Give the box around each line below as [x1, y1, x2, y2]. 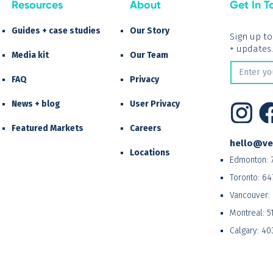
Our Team [130, 49, 168, 60]
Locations [130, 147, 170, 158]
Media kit [12, 49, 49, 60]
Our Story [130, 25, 169, 36]
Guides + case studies [12, 25, 101, 36]
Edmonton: [230, 155, 271, 166]
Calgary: [230, 225, 261, 236]
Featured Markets [12, 122, 83, 133]
